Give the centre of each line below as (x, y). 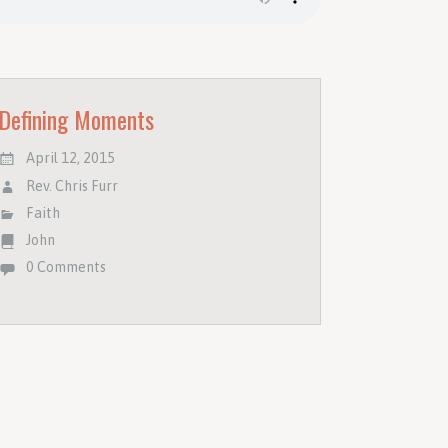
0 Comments (66, 267)
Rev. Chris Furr (72, 185)
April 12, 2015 (71, 158)
